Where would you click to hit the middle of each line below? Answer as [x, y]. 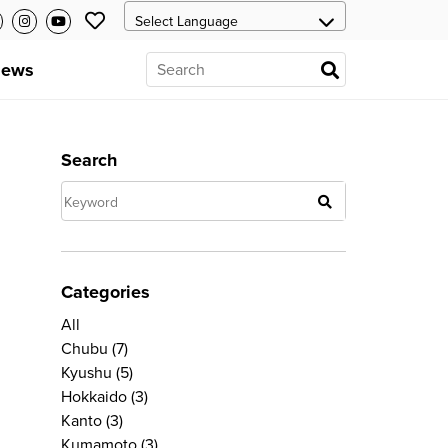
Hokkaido [94, 397]
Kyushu [86, 373]
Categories [105, 292]
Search [89, 160]
